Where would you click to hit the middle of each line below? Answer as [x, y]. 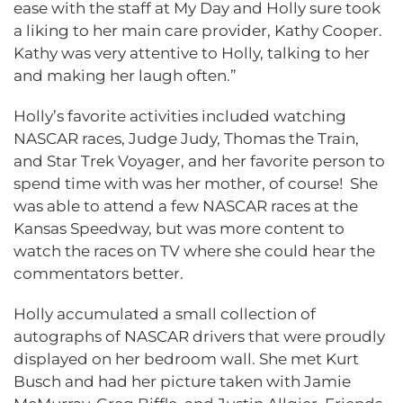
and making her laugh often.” [125, 75]
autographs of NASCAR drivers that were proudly [199, 336]
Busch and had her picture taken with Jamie [182, 381]
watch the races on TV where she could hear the [194, 251]
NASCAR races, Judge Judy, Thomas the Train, [186, 138]
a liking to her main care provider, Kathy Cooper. [198, 30]
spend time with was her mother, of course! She [196, 183]
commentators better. [100, 273]
